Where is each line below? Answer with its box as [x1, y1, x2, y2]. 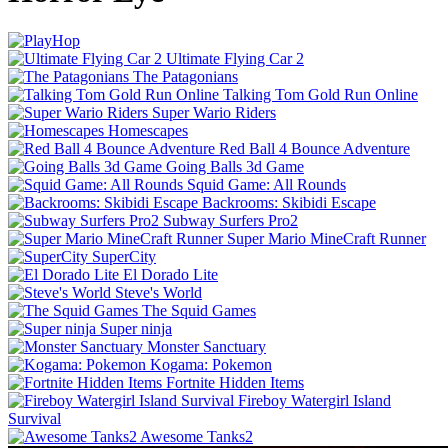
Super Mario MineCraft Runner [227, 229, 426, 247]
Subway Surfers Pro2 [163, 211, 298, 229]
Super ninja [100, 319, 172, 337]
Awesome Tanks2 [140, 427, 253, 445]
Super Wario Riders [152, 103, 276, 121]
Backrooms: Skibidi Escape [202, 193, 376, 211]
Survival [8, 409, 61, 427]
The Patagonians [133, 67, 238, 85]
